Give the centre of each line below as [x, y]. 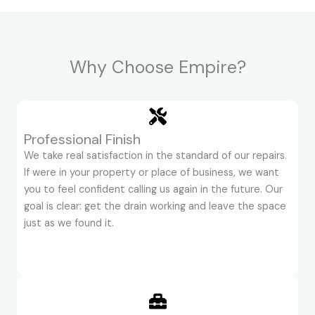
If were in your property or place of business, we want [152, 173]
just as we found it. [69, 224]
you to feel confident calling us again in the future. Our [153, 190]
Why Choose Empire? [157, 67]
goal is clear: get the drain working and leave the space [155, 207]
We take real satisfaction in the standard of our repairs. [155, 156]
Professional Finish [82, 140]
